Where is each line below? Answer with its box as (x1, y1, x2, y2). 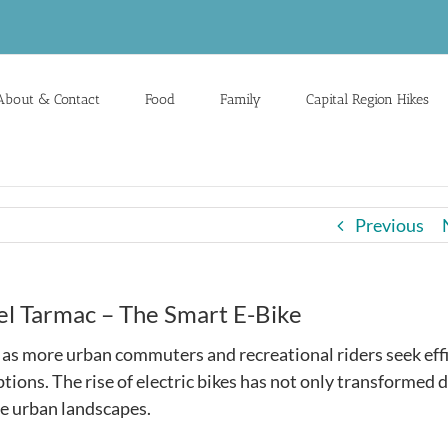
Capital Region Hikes (306, 90, 429, 108)
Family (220, 90, 261, 108)
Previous (355, 214, 424, 236)
